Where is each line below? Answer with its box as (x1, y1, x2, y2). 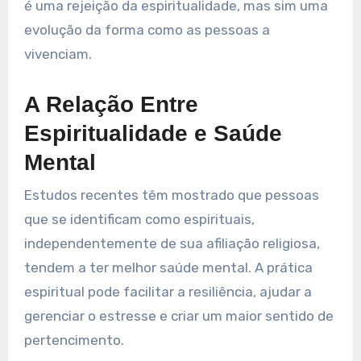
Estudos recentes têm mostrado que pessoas (23, 186, 319, 203)
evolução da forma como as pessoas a (23, 22, 270, 39)
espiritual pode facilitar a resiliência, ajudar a (23, 283, 312, 300)
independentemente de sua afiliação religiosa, (23, 234, 320, 251)
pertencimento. (23, 331, 124, 348)
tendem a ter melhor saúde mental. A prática (23, 259, 313, 276)
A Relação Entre (23, 92, 198, 118)
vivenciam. (23, 46, 92, 63)
